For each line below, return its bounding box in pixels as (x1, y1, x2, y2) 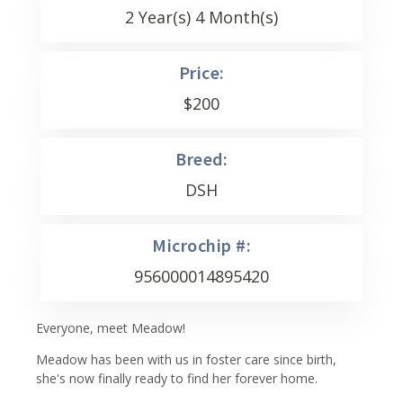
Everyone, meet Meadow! (36, 319, 185, 336)
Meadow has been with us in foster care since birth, (36, 351, 336, 368)
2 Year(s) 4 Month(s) (125, 6, 278, 28)
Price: (178, 61, 225, 84)
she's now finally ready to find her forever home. (36, 370, 318, 387)
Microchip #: (152, 234, 251, 256)
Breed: (175, 148, 228, 170)
